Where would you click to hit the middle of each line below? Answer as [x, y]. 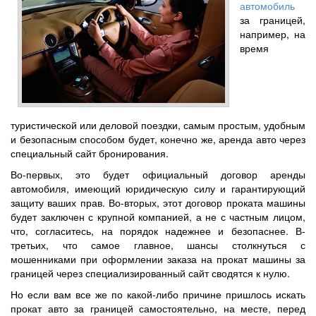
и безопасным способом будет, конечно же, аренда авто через [158, 139]
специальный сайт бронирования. [90, 153]
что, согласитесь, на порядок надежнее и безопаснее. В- [158, 230]
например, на [273, 34]
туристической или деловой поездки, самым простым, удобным [158, 124]
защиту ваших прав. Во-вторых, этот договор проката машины [158, 202]
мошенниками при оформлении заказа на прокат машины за [158, 259]
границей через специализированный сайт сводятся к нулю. [150, 273]
